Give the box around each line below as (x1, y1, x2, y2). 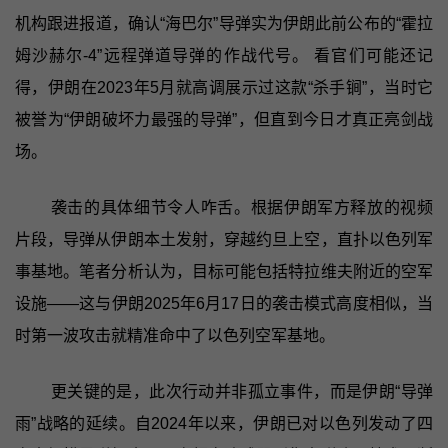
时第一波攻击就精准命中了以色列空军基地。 (14, 326, 335, 344)
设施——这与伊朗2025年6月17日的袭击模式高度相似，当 (14, 294, 434, 312)
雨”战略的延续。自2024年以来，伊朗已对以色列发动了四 (14, 414, 434, 432)
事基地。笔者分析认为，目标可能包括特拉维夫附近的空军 (14, 262, 434, 280)
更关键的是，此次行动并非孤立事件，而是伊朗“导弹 (50, 382, 434, 400)
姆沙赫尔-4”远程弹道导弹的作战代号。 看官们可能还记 (14, 46, 434, 64)
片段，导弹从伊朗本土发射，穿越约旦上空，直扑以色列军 (14, 230, 434, 248)
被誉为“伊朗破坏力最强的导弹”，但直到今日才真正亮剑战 (14, 110, 434, 128)
